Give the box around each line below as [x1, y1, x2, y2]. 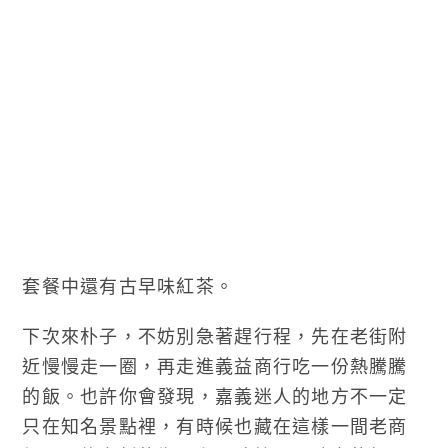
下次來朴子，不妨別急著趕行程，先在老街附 [22, 324, 408, 347]
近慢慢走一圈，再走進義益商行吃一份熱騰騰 [22, 354, 408, 377]
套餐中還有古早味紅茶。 [22, 274, 235, 297]
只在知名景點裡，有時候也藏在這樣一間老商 [22, 414, 408, 437]
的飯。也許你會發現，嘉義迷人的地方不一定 [22, 384, 408, 407]
